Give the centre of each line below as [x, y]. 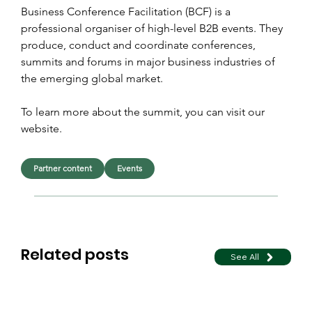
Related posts [75, 255]
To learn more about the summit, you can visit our [144, 111]
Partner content [63, 168]
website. [41, 128]
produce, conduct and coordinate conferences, [140, 45]
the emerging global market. [92, 78]
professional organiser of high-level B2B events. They [153, 28]
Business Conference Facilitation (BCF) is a [127, 11]
